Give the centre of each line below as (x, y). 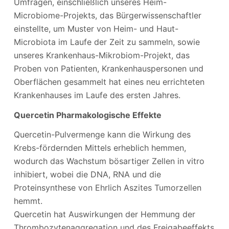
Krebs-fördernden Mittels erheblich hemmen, (100, 148)
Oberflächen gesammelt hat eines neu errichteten (109, 82)
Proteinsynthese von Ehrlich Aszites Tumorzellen (107, 188)
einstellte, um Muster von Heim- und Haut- (96, 28)
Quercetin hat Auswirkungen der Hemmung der (104, 214)
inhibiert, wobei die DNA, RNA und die (87, 175)
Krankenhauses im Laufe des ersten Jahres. (97, 95)
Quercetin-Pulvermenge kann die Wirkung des (102, 135)
